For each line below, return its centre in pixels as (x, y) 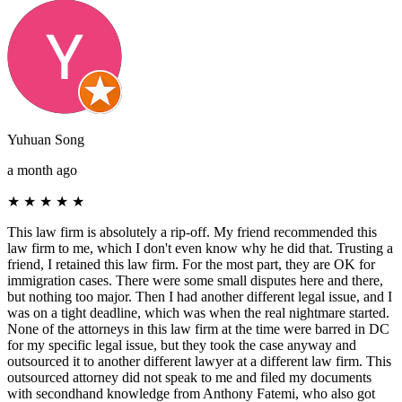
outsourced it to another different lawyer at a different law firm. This (199, 361)
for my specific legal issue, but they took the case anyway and (182, 345)
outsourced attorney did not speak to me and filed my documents (189, 377)
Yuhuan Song (46, 139)
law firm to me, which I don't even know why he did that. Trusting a (200, 248)
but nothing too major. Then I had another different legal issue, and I (200, 296)
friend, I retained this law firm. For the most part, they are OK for (191, 264)
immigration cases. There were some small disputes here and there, (195, 280)
